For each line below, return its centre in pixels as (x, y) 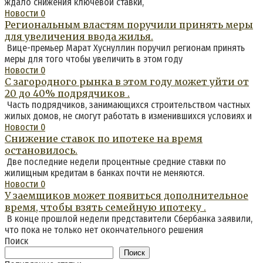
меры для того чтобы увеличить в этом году (94, 59)
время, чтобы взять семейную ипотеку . (105, 207)
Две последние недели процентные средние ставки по (115, 161)
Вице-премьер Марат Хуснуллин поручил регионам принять (125, 48)
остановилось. (41, 150)
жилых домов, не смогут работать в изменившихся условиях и (128, 116)
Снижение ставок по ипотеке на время (104, 138)
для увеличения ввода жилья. (79, 36)
